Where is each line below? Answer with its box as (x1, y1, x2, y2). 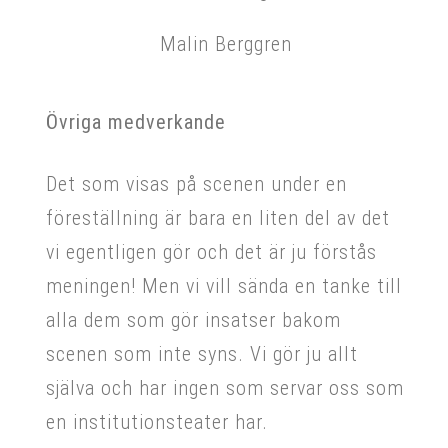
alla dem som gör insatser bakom (46, 307, 341, 332)
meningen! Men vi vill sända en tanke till (46, 273, 402, 298)
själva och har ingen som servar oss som (46, 375, 404, 400)
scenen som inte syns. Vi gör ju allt (46, 341, 358, 366)
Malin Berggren (160, 31, 292, 56)
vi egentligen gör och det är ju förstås (46, 239, 377, 264)
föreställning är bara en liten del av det (46, 205, 390, 230)
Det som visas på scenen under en (46, 171, 347, 196)
